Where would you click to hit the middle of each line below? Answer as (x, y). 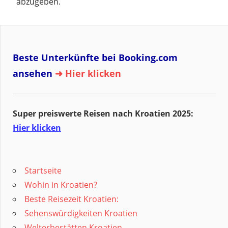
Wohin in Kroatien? (61, 185)
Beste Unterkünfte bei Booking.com (95, 58)
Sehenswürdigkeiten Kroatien (81, 213)
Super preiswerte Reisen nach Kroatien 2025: (103, 114)
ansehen (33, 74)
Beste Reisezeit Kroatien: (72, 199)
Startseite (43, 171)
